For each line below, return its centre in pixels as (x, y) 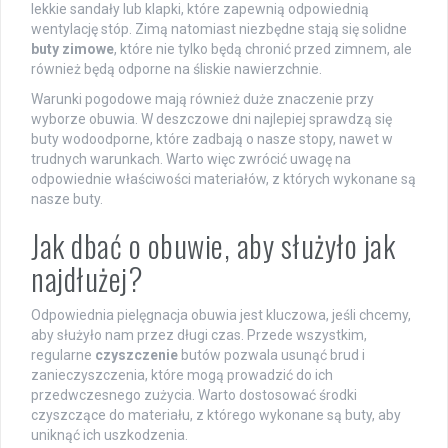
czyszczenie (136, 355)
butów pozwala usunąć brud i (271, 355)
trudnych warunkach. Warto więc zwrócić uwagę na (191, 159)
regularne (63, 355)
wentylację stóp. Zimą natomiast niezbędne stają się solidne (219, 29)
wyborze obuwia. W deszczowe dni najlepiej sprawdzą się (211, 119)
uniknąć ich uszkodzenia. (109, 435)
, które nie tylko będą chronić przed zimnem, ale (263, 49)
